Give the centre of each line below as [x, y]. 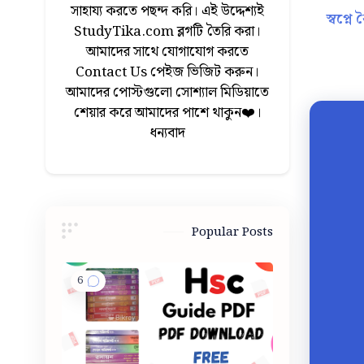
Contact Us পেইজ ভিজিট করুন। [167, 72]
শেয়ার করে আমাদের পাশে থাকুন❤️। [167, 113]
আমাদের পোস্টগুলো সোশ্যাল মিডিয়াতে [167, 93]
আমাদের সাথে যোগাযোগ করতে [167, 52]
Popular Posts [232, 232]
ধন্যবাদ [167, 133]
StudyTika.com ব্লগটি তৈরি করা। [167, 32]
